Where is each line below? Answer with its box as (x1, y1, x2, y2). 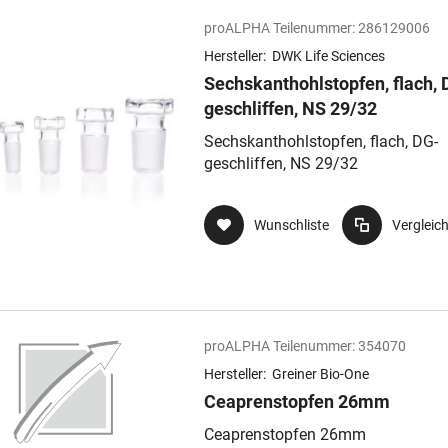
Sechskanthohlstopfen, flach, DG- (204, 132, 438, 151)
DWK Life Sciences (272, 48, 385, 64)
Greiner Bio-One (272, 366, 369, 382)
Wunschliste (254, 217, 329, 233)
